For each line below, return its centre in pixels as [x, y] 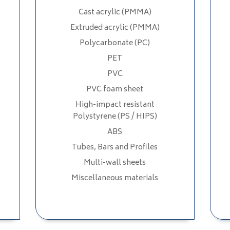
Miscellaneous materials [115, 178]
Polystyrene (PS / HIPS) [115, 117]
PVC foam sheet [115, 89]
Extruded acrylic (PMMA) [115, 28]
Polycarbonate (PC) [115, 43]
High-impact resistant [115, 105]
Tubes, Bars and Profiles [115, 147]
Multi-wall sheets [115, 163]
